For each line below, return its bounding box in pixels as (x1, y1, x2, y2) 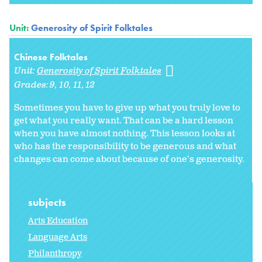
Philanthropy (28, 247, 82, 259)
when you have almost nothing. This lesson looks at (14, 127, 235, 140)
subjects (28, 195, 68, 209)
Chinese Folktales (14, 51, 88, 64)
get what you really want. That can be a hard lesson (14, 115, 233, 127)
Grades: (14, 79, 50, 92)
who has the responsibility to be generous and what (14, 140, 236, 153)
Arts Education (28, 215, 88, 226)
